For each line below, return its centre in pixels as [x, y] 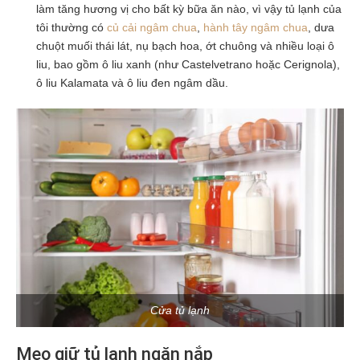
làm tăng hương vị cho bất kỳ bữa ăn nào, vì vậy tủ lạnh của [189, 8]
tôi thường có [72, 27]
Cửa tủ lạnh [180, 310]
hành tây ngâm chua [256, 27]
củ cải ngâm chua [152, 27]
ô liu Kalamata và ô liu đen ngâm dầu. [132, 82]
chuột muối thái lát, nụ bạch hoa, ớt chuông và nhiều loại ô [185, 45]
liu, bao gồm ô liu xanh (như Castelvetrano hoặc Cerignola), [188, 64]
